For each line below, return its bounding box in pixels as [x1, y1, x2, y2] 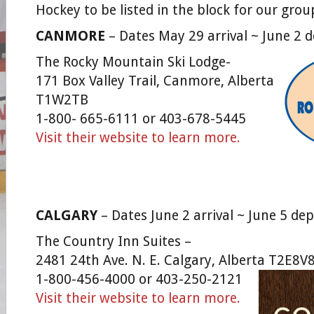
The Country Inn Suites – [36, 233, 191, 250]
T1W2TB [36, 92, 88, 108]
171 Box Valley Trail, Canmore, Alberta [36, 73, 274, 89]
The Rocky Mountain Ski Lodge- [36, 54, 231, 70]
